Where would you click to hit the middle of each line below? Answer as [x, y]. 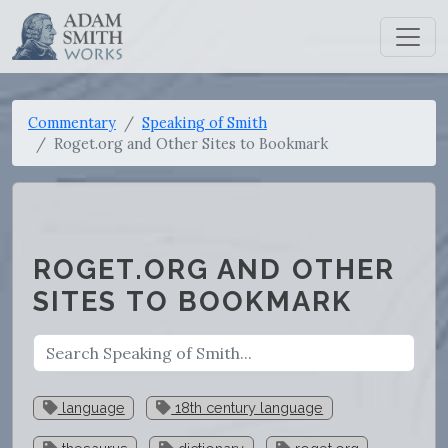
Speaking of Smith [204, 122]
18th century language [247, 407]
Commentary [72, 122]
